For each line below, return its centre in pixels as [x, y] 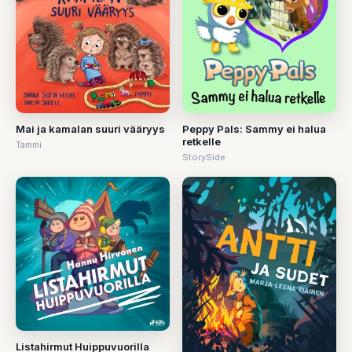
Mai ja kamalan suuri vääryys [90, 129]
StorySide [204, 158]
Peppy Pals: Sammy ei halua [254, 129]
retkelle [202, 142]
